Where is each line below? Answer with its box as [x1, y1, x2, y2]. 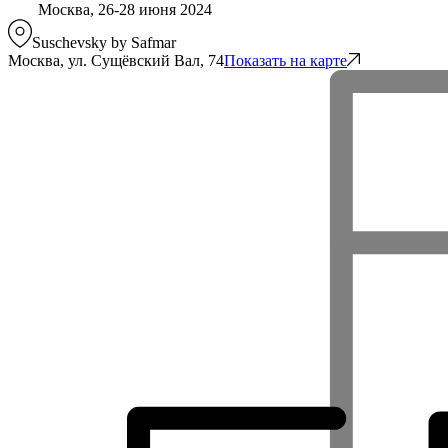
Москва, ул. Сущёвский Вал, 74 [8, 51, 224, 69]
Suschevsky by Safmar [32, 33, 176, 51]
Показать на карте [224, 51, 347, 69]
